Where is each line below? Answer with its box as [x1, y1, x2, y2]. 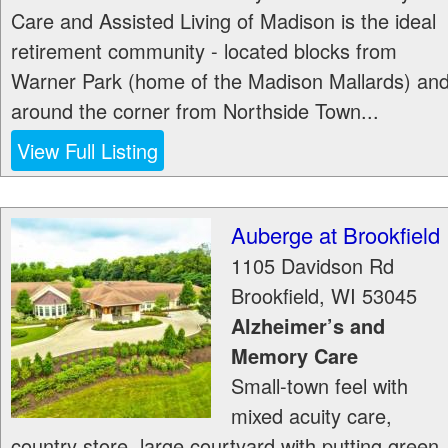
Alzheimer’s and [231, 311, 385, 340]
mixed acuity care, [231, 401, 392, 430]
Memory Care [231, 341, 358, 370]
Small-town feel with [231, 371, 408, 400]
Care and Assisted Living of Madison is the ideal [11, 6, 436, 35]
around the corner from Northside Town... [11, 96, 379, 125]
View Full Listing [17, 136, 158, 165]
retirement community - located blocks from [11, 36, 397, 65]
